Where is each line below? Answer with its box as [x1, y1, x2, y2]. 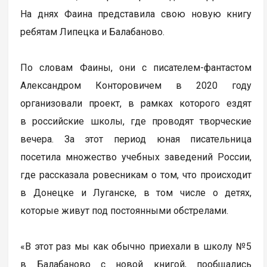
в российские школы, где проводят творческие [20, 115, 252, 127]
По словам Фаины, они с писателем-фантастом [20, 61, 252, 73]
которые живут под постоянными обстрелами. [20, 204, 229, 216]
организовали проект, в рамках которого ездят [20, 97, 252, 109]
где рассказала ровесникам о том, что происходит [20, 169, 252, 181]
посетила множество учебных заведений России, [20, 151, 252, 163]
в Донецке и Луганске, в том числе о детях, [20, 187, 252, 198]
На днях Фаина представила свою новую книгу [20, 8, 252, 20]
